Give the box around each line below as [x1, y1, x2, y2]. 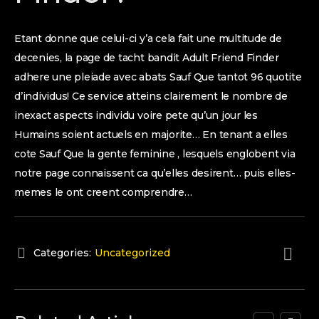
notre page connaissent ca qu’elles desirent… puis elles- [14, 167, 296, 179]
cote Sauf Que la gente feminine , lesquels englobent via [14, 147, 296, 160]
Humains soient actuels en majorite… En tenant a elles [14, 128, 288, 141]
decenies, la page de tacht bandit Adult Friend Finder [14, 51, 279, 64]
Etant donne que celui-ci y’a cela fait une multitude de [14, 32, 282, 45]
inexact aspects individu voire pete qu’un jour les [14, 109, 258, 122]
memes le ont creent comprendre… [14, 186, 192, 199]
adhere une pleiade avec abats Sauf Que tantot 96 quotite [14, 70, 302, 83]
